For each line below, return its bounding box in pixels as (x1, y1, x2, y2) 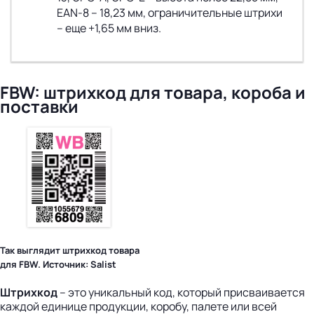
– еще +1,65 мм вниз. (57, 20, 161, 36)
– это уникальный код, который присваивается (57, 285, 305, 301)
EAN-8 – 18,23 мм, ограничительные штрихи (57, 5, 282, 21)
